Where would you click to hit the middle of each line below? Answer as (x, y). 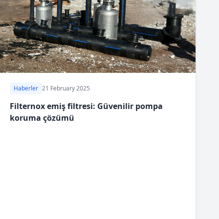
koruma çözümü (42, 118)
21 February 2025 (66, 88)
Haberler (26, 88)
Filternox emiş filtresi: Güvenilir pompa (86, 106)
